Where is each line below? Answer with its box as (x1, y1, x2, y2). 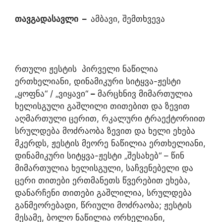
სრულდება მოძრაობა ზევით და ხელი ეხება (15, 126, 195, 136)
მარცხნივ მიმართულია (95, 89, 193, 99)
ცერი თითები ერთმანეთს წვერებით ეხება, (15, 175, 190, 185)
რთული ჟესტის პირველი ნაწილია (15, 64, 158, 74)
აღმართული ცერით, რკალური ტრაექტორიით (15, 113, 205, 123)
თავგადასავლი (15, 14, 82, 24)
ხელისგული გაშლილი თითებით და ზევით (15, 101, 190, 111)
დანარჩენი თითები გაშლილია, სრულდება (15, 188, 192, 198)
